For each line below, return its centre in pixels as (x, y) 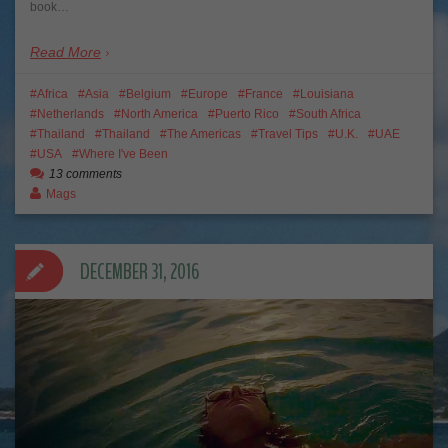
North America (159, 114)
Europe (208, 94)
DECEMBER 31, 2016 (139, 272)
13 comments (85, 174)
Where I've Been (123, 154)
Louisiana (327, 94)
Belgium (148, 94)
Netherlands (70, 114)
